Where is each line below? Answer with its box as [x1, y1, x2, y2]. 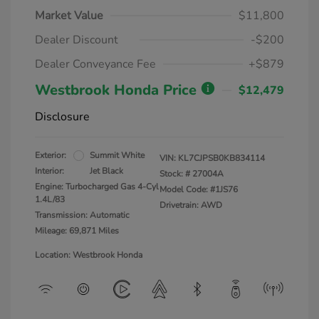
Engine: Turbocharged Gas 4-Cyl [35, 181, 159, 192]
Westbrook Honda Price [35, 80, 201, 100]
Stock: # [159, 168, 190, 179]
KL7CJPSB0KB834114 [178, 152, 265, 164]
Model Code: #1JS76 [159, 184, 238, 195]
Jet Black [90, 165, 123, 177]
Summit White [90, 150, 145, 161]
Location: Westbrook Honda [35, 249, 142, 261]
